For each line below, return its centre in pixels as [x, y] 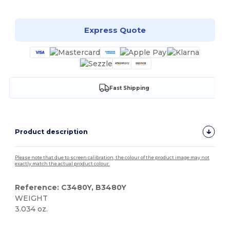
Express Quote [115, 30]
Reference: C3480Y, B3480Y [71, 188]
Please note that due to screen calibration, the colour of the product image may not [112, 158]
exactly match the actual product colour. [63, 164]
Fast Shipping [129, 88]
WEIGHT [32, 198]
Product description [52, 132]
